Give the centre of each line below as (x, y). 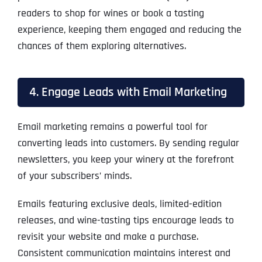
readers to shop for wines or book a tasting (111, 13)
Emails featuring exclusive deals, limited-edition (119, 204)
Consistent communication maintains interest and (124, 253)
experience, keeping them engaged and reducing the (129, 30)
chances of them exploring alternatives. (101, 46)
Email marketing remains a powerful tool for (112, 127)
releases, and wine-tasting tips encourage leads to (125, 220)
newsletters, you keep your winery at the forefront (125, 160)
